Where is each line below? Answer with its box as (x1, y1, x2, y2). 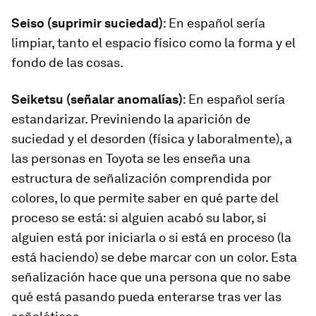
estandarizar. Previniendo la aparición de (11, 111, 250, 126)
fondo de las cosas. (11, 55, 123, 70)
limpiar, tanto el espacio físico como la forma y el (11, 35, 296, 50)
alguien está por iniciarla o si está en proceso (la (11, 230, 291, 245)
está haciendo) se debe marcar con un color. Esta (11, 250, 297, 265)
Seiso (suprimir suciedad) (11, 16, 163, 30)
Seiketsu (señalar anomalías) (11, 92, 183, 107)
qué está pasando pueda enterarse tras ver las (11, 289, 281, 304)
